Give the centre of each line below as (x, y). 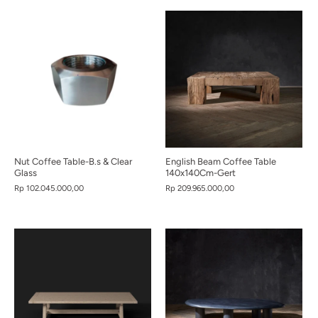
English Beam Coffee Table (221, 161)
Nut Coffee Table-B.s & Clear (73, 161)
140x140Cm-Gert (201, 173)
